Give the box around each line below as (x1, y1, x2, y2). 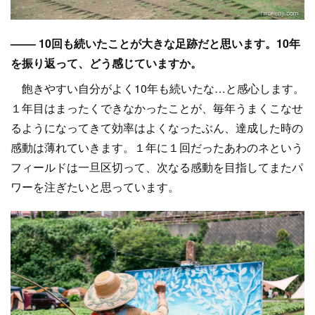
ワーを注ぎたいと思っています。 (11, 178, 179, 195)
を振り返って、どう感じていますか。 (11, 54, 202, 71)
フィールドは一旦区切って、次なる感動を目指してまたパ (11, 158, 303, 175)
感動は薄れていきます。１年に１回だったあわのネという (11, 139, 303, 155)
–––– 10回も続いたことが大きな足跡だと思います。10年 (11, 34, 300, 51)
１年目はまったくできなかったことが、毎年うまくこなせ (11, 99, 303, 116)
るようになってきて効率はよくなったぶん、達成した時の (11, 119, 303, 136)
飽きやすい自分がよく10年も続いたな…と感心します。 (11, 79, 304, 96)
